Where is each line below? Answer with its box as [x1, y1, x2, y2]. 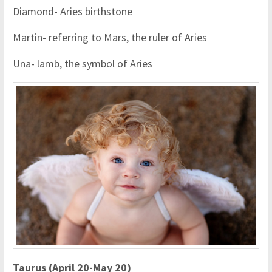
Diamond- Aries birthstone [13, 4, 132, 18]
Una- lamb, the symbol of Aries [13, 56, 152, 70]
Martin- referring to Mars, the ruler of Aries [13, 30, 207, 44]
